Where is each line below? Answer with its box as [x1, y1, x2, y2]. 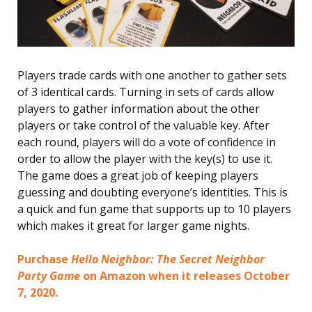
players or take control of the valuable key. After [17, 117, 270, 133]
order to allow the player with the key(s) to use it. [17, 150, 272, 166]
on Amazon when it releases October [80, 267, 290, 283]
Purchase [17, 251, 71, 267]
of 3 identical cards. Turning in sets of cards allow [17, 84, 274, 100]
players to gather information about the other [17, 100, 260, 116]
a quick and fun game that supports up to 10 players [17, 201, 291, 217]
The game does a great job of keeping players [17, 167, 258, 183]
